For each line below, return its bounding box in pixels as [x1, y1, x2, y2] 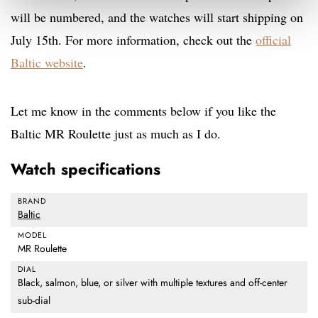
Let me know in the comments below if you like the [11, 102, 276, 120]
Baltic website [11, 54, 83, 72]
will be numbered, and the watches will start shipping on [11, 9, 303, 26]
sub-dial [18, 293, 50, 308]
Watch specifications [11, 158, 160, 181]
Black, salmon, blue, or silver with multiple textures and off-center [18, 275, 287, 290]
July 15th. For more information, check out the [11, 31, 256, 49]
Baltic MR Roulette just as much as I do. [11, 125, 221, 143]
